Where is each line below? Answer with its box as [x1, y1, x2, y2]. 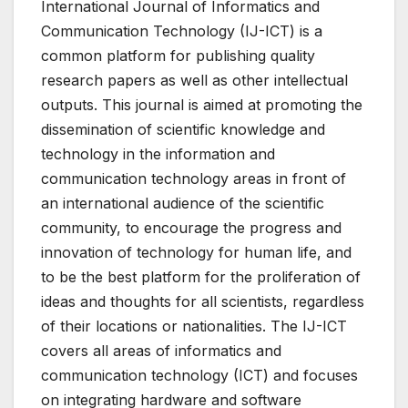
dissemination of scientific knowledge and [41, 119, 325, 138]
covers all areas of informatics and [41, 341, 281, 360]
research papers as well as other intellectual [41, 70, 348, 89]
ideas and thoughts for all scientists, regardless [41, 291, 364, 311]
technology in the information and [41, 144, 275, 163]
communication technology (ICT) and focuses [41, 365, 358, 384]
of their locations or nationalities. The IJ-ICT [41, 316, 347, 335]
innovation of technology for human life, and [41, 242, 352, 261]
